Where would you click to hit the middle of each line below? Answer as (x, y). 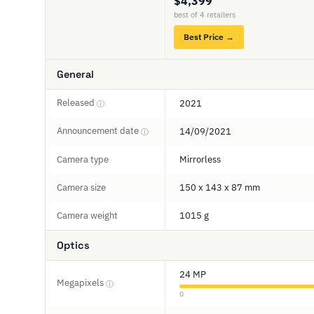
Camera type (83, 159)
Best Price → (209, 37)
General (75, 74)
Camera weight (87, 216)
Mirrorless (200, 159)
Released (77, 103)
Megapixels (81, 283)
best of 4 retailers (205, 15)
